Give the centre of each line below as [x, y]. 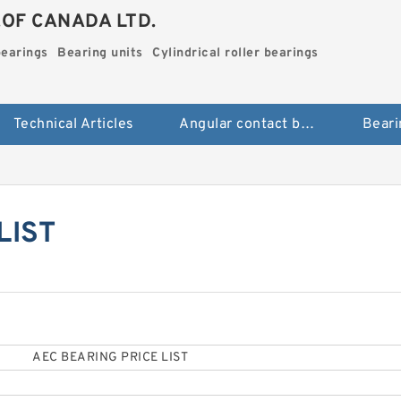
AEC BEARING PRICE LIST [111, 358]
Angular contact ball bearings [307, 125]
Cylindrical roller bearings [235, 53]
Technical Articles [73, 125]
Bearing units [100, 53]
